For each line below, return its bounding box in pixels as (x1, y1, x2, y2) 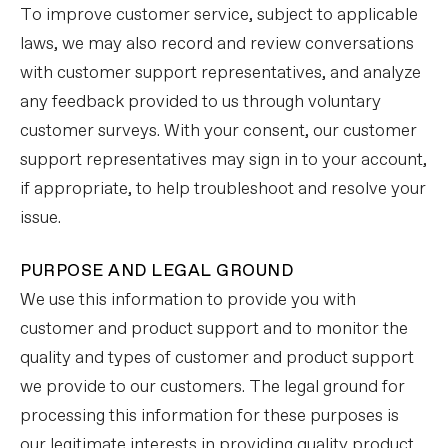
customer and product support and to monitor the (20, 318, 408, 341)
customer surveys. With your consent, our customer (20, 120, 417, 143)
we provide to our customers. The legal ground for (20, 376, 405, 399)
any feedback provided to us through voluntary (20, 91, 381, 114)
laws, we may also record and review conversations (20, 33, 414, 56)
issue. (20, 207, 61, 230)
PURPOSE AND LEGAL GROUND (20, 260, 293, 283)
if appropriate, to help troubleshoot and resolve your (20, 178, 426, 201)
